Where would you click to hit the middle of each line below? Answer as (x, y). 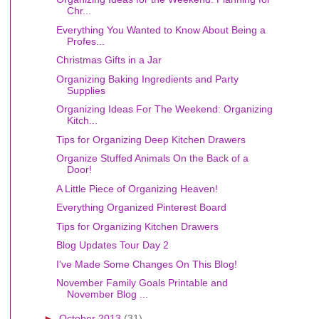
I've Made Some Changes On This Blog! (146, 264)
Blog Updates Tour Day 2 (112, 245)
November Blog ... (107, 294)
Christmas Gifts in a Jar (109, 60)
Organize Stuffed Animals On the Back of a (152, 158)
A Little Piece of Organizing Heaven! (137, 188)
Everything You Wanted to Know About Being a (161, 30)
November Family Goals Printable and (142, 283)
